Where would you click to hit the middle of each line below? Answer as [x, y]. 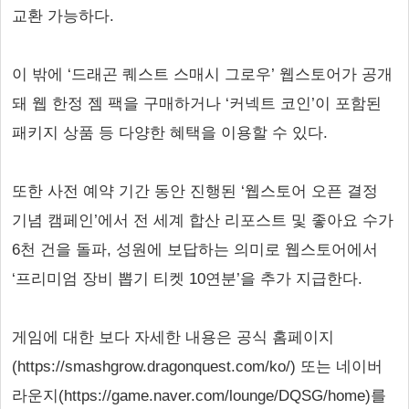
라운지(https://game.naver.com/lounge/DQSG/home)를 [199, 396]
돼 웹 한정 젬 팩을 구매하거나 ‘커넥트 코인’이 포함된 [197, 104]
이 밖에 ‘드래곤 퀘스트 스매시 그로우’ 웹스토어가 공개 [202, 74]
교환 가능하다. [63, 16]
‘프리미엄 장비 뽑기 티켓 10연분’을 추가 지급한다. [187, 279]
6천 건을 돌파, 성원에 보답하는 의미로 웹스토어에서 [195, 250]
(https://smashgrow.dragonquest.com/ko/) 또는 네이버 [197, 367]
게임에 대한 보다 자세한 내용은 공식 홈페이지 [173, 337]
